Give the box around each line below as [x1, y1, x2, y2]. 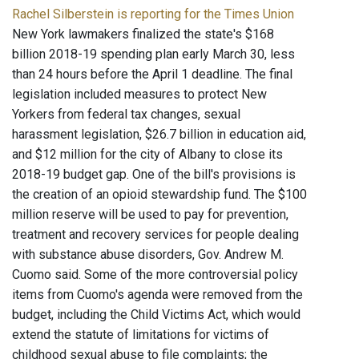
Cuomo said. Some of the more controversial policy [12, 267, 298, 283]
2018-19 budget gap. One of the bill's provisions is [12, 167, 296, 183]
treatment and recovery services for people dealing [12, 227, 299, 243]
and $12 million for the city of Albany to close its [12, 147, 283, 163]
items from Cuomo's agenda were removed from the [12, 287, 303, 303]
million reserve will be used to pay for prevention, [12, 207, 288, 223]
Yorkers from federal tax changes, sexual [12, 107, 240, 123]
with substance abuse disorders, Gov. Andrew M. [12, 247, 284, 263]
